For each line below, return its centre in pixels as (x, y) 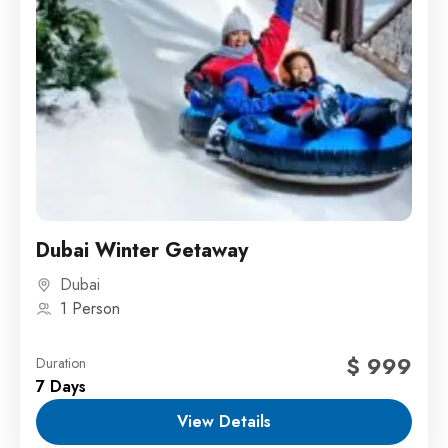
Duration (61, 363)
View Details (224, 422)
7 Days (61, 387)
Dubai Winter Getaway (142, 251)
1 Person (90, 309)
